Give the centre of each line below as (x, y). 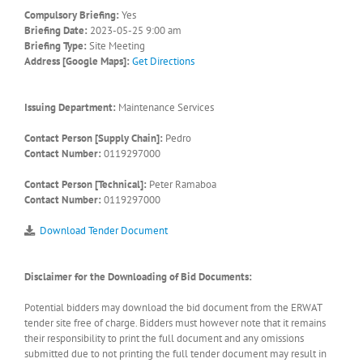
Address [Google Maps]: (77, 61)
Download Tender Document (104, 230)
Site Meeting (116, 45)
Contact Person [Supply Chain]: (94, 138)
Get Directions (163, 61)
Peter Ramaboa (181, 184)
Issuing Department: (70, 107)
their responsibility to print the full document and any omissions (164, 338)
